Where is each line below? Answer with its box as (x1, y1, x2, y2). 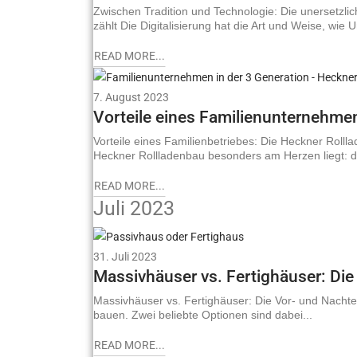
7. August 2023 (93, 90, 169, 104)
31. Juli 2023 (93, 249, 157, 263)
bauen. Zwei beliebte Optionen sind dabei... (93, 308, 312, 321)
